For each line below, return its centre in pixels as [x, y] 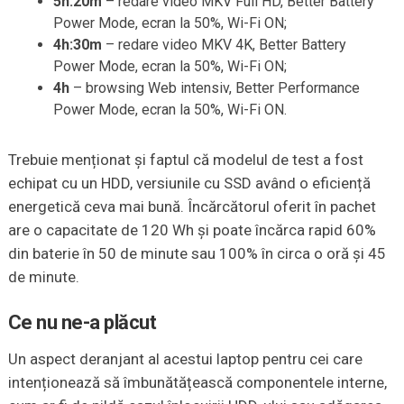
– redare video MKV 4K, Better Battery [224, 45]
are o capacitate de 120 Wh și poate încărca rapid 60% [192, 230]
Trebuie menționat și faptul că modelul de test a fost [185, 160]
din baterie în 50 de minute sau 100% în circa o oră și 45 [197, 254]
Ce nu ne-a [56, 323]
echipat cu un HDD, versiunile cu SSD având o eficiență [189, 184]
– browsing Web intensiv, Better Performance [214, 88]
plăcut [130, 323]
